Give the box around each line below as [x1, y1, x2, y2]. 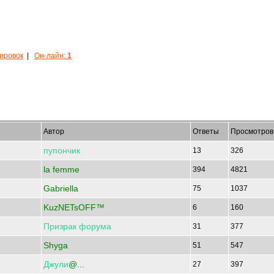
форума [79, 221, 111, 231]
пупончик [43, 146, 80, 155]
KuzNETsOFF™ [43, 202, 105, 212]
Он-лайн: [34, 51, 67, 60]
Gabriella [43, 183, 78, 193]
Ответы [193, 127, 221, 136]
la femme [43, 165, 80, 174]
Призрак [43, 221, 76, 231]
